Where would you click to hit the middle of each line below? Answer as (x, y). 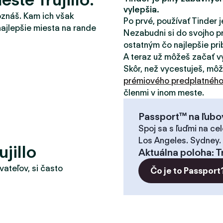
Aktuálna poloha (175, 152)
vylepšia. (141, 9)
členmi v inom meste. (164, 93)
